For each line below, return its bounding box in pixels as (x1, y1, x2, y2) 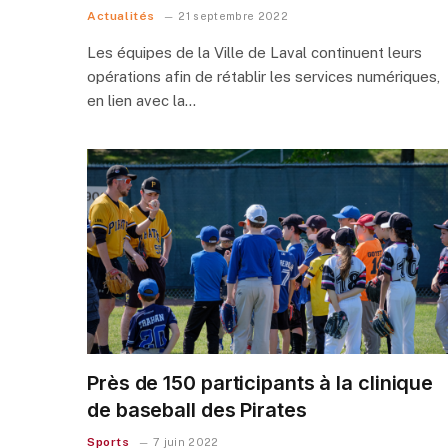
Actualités (87, 8, 155, 23)
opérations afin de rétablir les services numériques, (87, 67, 440, 85)
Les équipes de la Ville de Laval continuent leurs (87, 43, 422, 61)
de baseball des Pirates (87, 398, 307, 423)
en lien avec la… (87, 91, 196, 109)
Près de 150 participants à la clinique (87, 371, 434, 396)
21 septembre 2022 (178, 9, 288, 22)
